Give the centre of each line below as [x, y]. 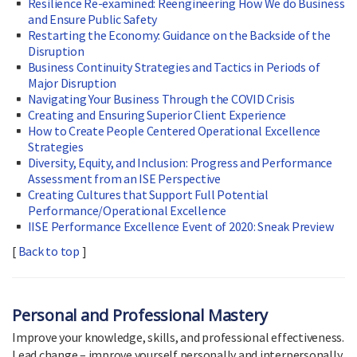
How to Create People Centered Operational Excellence [174, 131]
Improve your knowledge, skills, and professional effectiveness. [178, 337]
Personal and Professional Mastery [140, 316]
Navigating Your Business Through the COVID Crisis [161, 99]
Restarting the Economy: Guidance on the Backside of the [179, 35]
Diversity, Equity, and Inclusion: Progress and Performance [180, 163]
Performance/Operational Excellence [127, 211]
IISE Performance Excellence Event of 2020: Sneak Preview [180, 227]
